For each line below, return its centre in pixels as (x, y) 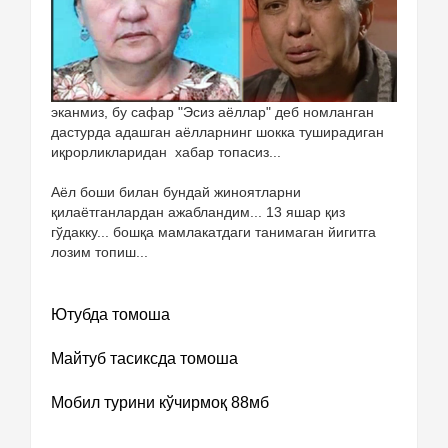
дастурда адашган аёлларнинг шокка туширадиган (217, 131)
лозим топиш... (99, 251)
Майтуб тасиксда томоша (144, 358)
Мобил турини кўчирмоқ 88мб (160, 402)
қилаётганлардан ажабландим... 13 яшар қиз (198, 211)
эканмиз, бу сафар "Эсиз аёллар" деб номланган (212, 111)
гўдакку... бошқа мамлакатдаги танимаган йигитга (213, 231)
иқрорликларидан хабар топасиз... (166, 151)
